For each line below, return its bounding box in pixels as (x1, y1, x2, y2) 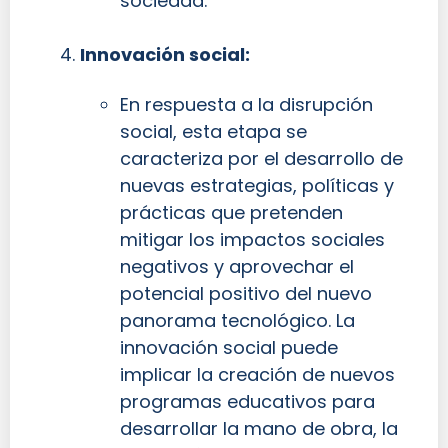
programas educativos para (120, 388, 375, 414)
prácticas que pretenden (120, 199, 343, 225)
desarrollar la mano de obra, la (120, 415, 398, 441)
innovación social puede (120, 334, 338, 360)
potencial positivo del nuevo (120, 280, 372, 306)
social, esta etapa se (120, 118, 307, 144)
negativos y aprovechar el (120, 253, 354, 279)
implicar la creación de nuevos (120, 361, 395, 387)
